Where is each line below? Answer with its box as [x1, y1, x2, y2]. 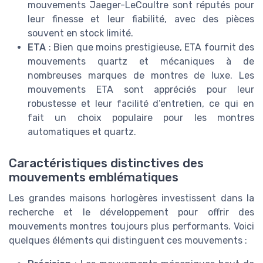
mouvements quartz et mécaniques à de [28, 55, 254, 67]
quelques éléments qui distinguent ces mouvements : [9, 234, 247, 246]
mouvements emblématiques [9, 170, 178, 184]
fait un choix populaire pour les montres [28, 112, 254, 123]
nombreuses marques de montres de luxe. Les [28, 69, 254, 81]
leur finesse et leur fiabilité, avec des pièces [28, 13, 254, 25]
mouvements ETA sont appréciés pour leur [28, 83, 254, 95]
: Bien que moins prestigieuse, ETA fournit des [46, 41, 254, 53]
